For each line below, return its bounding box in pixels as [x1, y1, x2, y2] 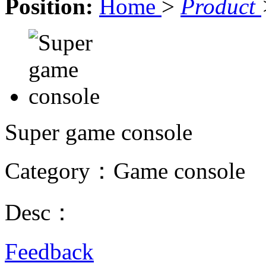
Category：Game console [5, 157, 245, 183]
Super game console [5, 119, 192, 145]
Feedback [5, 238, 94, 264]
